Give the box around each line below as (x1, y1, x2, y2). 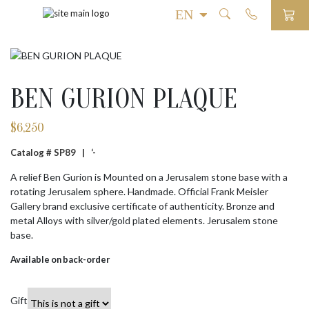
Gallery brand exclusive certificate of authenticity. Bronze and (10, 200, 275, 212)
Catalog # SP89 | (10, 147, 91, 158)
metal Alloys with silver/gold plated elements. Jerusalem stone (10, 215, 278, 226)
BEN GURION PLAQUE (10, 83, 237, 114)
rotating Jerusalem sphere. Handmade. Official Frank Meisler (10, 186, 268, 197)
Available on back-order (10, 254, 110, 265)
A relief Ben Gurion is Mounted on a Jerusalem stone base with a (10, 171, 288, 183)
